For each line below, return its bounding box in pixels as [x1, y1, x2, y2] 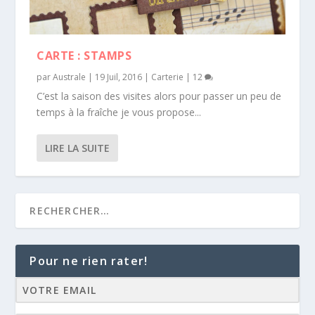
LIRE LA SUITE [45, 141, 110, 155]
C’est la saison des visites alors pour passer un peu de [37, 89, 282, 103]
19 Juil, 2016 [95, 70, 143, 83]
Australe [53, 70, 86, 83]
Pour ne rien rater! [30, 252, 148, 269]
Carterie [151, 70, 184, 83]
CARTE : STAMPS [37, 47, 132, 63]
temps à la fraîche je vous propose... [37, 105, 202, 119]
